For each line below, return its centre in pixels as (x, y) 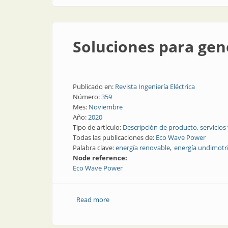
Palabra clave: (94, 148)
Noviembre (106, 107)
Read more (93, 199)
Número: (87, 97)
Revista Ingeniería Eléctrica (155, 87)
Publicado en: (94, 87)
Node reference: (101, 158)
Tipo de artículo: (98, 127)
